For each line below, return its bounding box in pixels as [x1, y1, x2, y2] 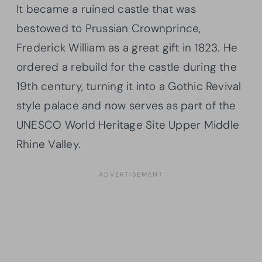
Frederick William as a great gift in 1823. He [16, 40, 238, 55]
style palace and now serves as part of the [16, 98, 236, 113]
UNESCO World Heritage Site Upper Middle [16, 117, 239, 132]
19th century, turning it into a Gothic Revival [16, 78, 242, 94]
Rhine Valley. [16, 136, 81, 151]
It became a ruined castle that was [16, 1, 196, 16]
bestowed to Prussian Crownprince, [16, 20, 201, 36]
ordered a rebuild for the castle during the [16, 59, 237, 74]
